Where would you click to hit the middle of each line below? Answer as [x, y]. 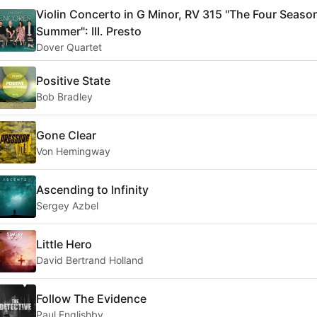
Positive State [73, 80]
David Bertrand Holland [90, 260]
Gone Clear [66, 135]
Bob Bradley [64, 96]
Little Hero [64, 244]
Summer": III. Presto [89, 31]
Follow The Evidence [91, 298]
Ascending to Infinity [92, 189]
